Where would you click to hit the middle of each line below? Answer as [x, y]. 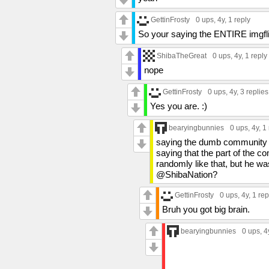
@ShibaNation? [187, 174]
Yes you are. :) [179, 106]
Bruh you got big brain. [206, 209]
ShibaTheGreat [182, 55]
